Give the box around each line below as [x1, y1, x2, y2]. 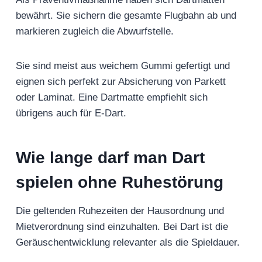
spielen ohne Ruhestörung [16, 173, 228, 192]
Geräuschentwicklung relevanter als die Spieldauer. [16, 237, 240, 249]
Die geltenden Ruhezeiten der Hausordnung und [16, 205, 224, 217]
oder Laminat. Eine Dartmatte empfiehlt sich [16, 92, 208, 104]
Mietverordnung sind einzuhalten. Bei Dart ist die [16, 221, 228, 233]
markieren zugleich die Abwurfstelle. [16, 26, 174, 37]
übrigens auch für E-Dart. [16, 108, 126, 119]
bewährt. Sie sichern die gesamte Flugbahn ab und [16, 10, 236, 22]
